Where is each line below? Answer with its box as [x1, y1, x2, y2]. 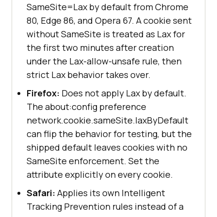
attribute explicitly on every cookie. [27, 168, 173, 180]
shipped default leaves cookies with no [27, 141, 187, 153]
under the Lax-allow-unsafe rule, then [27, 55, 182, 67]
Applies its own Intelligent [55, 186, 165, 199]
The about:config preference [27, 100, 146, 112]
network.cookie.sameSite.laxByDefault [27, 114, 188, 126]
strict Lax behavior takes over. [27, 68, 151, 80]
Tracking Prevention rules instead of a [27, 200, 184, 212]
